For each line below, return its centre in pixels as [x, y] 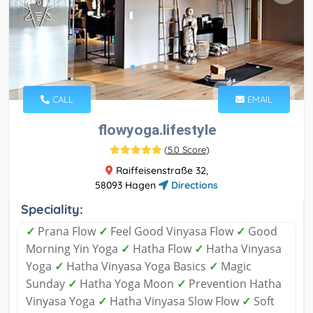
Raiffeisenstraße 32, [160, 171]
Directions [193, 185]
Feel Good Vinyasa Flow [172, 232]
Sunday [47, 284]
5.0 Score [187, 150]
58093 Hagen [127, 185]
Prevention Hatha [234, 284]
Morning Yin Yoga [73, 249]
